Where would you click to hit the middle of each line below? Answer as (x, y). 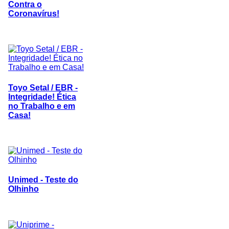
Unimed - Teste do (43, 180)
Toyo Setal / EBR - (43, 87)
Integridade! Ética (42, 97)
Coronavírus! (34, 14)
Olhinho (24, 189)
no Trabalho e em (42, 106)
